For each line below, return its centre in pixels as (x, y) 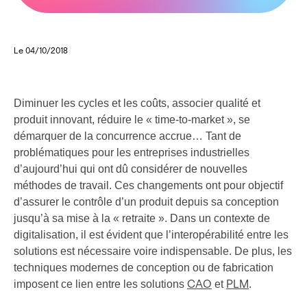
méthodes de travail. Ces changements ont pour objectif (148, 185)
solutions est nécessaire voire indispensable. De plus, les (153, 251)
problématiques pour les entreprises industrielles (132, 152)
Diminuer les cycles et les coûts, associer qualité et (137, 103)
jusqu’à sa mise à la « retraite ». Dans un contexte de (142, 218)
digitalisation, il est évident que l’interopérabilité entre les (151, 235)
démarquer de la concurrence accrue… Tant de (127, 136)
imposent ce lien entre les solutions (100, 284)
